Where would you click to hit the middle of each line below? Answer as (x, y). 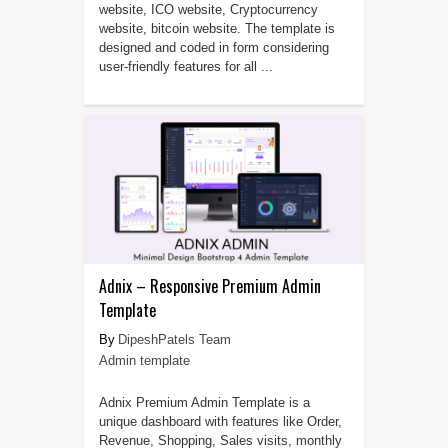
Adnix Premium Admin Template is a (204, 403)
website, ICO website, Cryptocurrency (208, 10)
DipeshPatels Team (174, 340)
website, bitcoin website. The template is (216, 29)
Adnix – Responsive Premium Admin (209, 286)
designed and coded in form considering (213, 48)
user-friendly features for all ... (185, 67)
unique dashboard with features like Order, (220, 422)
